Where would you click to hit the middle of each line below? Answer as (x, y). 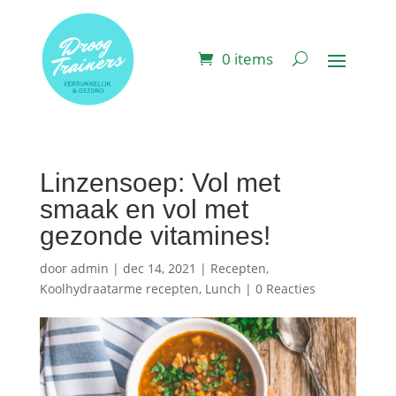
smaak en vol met (144, 209)
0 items (248, 59)
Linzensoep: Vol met (160, 182)
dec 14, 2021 (159, 268)
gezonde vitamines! (155, 235)
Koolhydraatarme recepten (119, 288)
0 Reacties (285, 288)
